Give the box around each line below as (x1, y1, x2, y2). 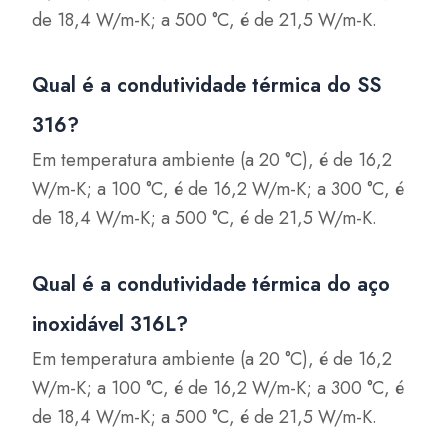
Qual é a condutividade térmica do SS (32, 71, 382, 100)
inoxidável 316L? (32, 309, 189, 339)
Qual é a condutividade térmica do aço (32, 269, 391, 299)
